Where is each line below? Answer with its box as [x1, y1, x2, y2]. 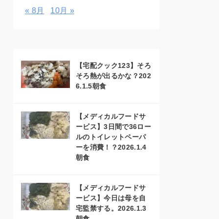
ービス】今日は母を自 [76, 194, 146, 202]
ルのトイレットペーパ [76, 133, 146, 141]
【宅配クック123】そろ [76, 62, 151, 69]
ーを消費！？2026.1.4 [76, 143, 147, 151]
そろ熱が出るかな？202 [76, 72, 151, 80]
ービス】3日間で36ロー [76, 123, 151, 131]
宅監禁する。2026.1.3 [76, 204, 147, 212]
